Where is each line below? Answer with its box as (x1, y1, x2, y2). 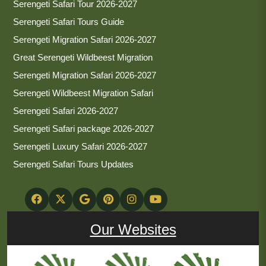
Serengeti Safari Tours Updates (13, 159, 134, 169)
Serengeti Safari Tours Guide (13, 16, 124, 27)
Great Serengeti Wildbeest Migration (13, 52, 153, 62)
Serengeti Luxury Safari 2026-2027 (13, 141, 147, 151)
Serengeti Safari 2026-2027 (13, 105, 118, 116)
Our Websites (90, 221, 176, 237)
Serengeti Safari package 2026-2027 (13, 123, 154, 134)
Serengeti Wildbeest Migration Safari (13, 87, 153, 98)
